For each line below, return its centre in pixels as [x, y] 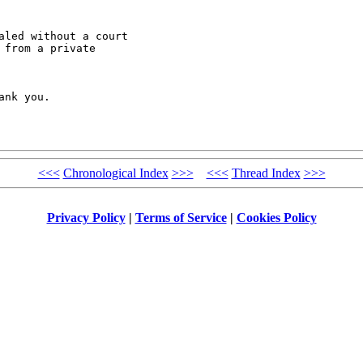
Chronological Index [115, 173]
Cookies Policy [276, 217]
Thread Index [266, 173]
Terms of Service [181, 217]
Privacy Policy [86, 217]
